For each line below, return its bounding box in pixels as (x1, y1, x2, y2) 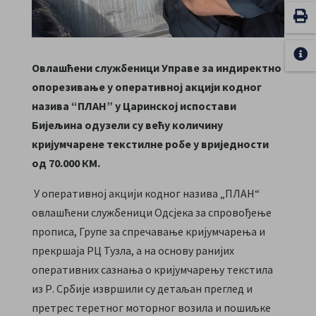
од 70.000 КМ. (31, 155, 100, 170)
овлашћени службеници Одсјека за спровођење (31, 205, 272, 219)
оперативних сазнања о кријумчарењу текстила (31, 262, 273, 276)
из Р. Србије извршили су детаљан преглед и (31, 281, 253, 296)
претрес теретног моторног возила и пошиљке (31, 300, 271, 315)
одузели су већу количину (84, 117, 223, 132)
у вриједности (193, 136, 269, 151)
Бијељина (31, 117, 85, 132)
